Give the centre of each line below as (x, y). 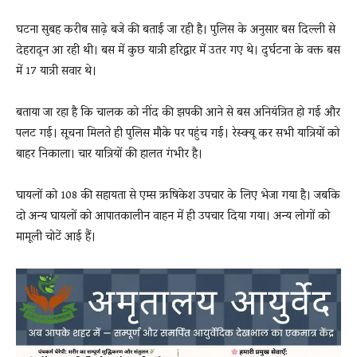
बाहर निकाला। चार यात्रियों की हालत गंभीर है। (109, 155)
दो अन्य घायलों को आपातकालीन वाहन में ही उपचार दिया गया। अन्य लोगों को (173, 217)
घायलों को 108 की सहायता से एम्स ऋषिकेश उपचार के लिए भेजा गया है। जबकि (178, 196)
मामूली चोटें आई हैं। (56, 238)
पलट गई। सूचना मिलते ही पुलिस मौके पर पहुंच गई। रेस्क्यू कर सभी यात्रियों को (178, 134)
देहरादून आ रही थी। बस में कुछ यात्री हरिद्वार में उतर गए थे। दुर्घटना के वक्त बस (178, 51)
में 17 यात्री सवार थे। (56, 72)
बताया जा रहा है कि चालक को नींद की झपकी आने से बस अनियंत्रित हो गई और (178, 114)
